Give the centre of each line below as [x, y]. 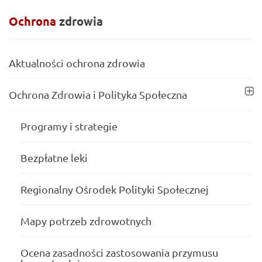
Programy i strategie [69, 126]
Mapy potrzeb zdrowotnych [86, 221]
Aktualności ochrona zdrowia [77, 63]
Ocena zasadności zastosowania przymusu [119, 253]
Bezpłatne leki [54, 158]
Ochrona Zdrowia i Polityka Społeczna [98, 95]
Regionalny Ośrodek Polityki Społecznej [115, 189]
